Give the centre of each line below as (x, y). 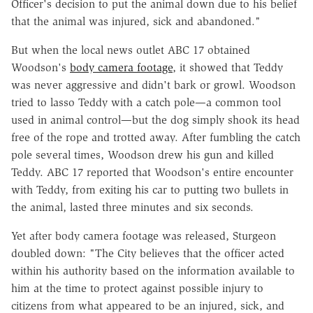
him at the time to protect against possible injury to (137, 288)
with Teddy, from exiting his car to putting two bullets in (150, 189)
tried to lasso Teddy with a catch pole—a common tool (146, 102)
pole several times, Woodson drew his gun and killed (143, 154)
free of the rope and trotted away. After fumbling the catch (156, 137)
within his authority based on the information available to (153, 270)
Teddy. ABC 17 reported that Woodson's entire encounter (152, 172)
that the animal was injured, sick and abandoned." (136, 21)
